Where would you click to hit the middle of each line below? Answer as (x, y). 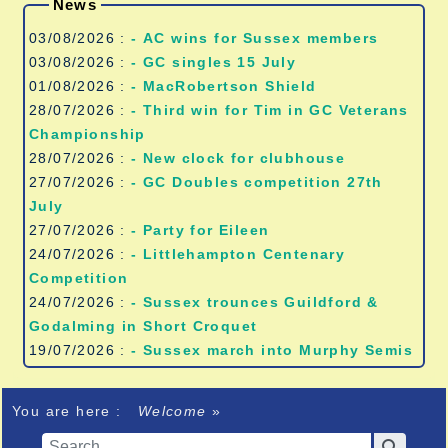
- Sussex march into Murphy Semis (272, 349)
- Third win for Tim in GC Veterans (270, 109)
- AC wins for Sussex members (261, 37)
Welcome (172, 410)
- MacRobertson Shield (224, 85)
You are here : (72, 410)
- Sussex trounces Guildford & (255, 301)
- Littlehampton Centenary (238, 253)
